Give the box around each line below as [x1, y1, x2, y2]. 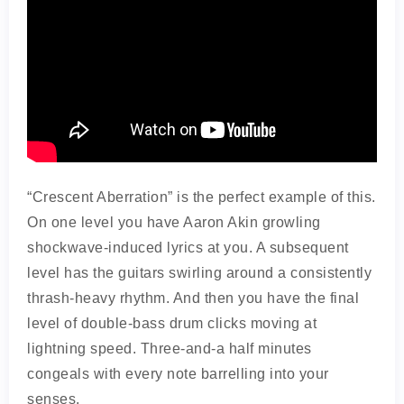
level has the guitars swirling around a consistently [27, 265, 372, 280]
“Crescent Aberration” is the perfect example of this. [27, 189, 376, 205]
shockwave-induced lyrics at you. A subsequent [27, 240, 349, 255]
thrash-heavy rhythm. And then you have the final [27, 290, 359, 306]
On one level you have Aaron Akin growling [27, 215, 321, 230]
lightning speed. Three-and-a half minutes [27, 341, 312, 356]
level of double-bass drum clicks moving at [27, 316, 317, 331]
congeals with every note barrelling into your [27, 366, 329, 381]
